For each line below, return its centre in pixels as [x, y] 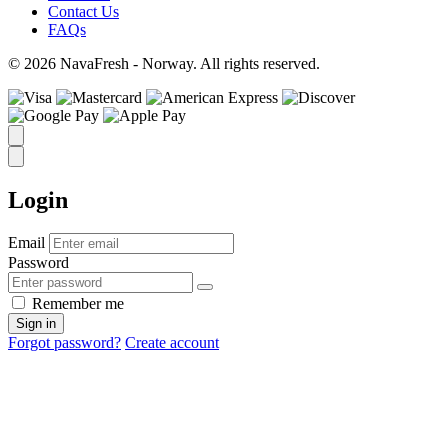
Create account [172, 343]
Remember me [78, 304]
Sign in [36, 324]
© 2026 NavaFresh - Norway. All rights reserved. [164, 63]
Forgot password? [64, 343]
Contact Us [83, 11]
